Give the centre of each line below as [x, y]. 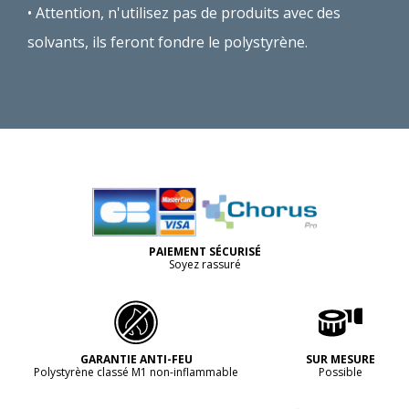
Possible [341, 372]
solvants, [58, 42]
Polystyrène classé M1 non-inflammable [136, 372]
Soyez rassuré [204, 264]
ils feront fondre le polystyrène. [200, 42]
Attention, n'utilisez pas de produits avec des [188, 12]
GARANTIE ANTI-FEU [136, 359]
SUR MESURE [341, 359]
